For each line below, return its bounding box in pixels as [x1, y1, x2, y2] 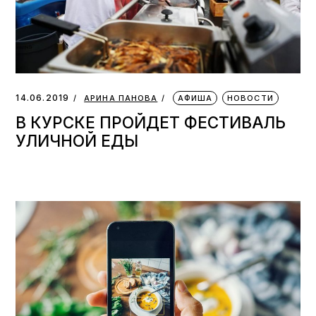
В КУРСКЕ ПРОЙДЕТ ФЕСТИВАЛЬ [16, 112, 286, 132]
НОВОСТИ [227, 92, 274, 103]
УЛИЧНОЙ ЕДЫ [16, 130, 139, 150]
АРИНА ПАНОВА [84, 92, 158, 103]
